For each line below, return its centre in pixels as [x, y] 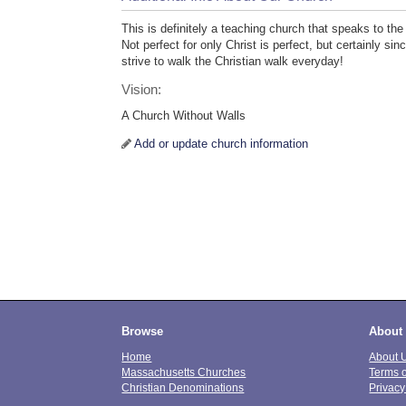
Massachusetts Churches [184, 372]
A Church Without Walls [184, 116]
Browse [143, 332]
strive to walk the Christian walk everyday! [233, 62]
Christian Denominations [183, 387]
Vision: [142, 90]
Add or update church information [222, 144]
